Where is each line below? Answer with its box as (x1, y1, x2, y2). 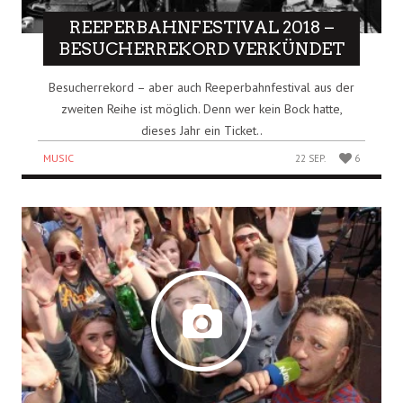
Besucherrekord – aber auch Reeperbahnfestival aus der (49, 78, 354, 95)
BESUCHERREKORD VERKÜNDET (58, 38, 345, 59)
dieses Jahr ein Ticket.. (140, 121, 263, 139)
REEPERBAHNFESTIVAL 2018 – (69, 16, 334, 38)
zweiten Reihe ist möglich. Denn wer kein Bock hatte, (60, 100, 343, 117)
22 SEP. (295, 151, 327, 165)
